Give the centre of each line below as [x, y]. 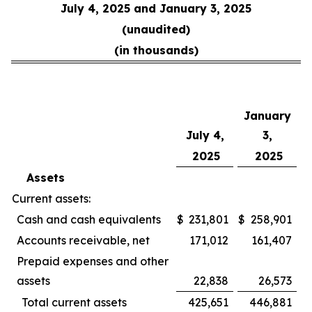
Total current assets [74, 303]
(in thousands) [156, 50]
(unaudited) [156, 30]
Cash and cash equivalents [89, 220]
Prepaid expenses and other [93, 262]
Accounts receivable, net [83, 241]
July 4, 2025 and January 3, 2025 [156, 9]
